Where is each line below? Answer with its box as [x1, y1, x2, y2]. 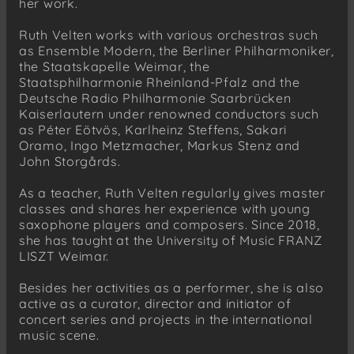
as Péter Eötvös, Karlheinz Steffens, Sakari [19, 121, 288, 137]
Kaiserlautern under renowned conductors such [19, 105, 319, 122]
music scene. [19, 326, 100, 343]
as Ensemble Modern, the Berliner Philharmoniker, [19, 42, 334, 58]
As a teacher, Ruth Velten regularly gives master [19, 184, 326, 201]
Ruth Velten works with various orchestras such [19, 26, 318, 43]
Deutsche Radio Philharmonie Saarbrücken [19, 89, 292, 106]
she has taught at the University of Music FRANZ [19, 232, 322, 248]
